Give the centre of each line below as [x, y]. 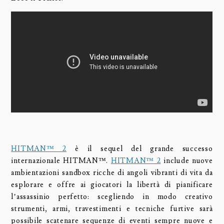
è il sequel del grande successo [140, 149]
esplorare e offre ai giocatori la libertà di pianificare [112, 185]
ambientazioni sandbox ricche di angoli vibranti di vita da [112, 173]
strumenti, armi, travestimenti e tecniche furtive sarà [112, 209]
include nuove [187, 161]
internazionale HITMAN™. [61, 161]
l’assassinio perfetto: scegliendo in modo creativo [112, 197]
